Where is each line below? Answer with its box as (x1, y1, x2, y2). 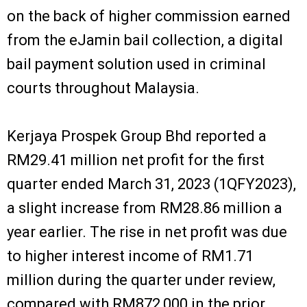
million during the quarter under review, (7, 271, 275, 288)
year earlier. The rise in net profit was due (7, 223, 287, 241)
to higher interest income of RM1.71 (7, 247, 254, 265)
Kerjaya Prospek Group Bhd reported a (7, 127, 267, 145)
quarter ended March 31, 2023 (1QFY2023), (7, 175, 296, 193)
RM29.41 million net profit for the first (7, 151, 265, 169)
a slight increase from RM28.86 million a (7, 199, 282, 217)
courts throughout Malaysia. (7, 79, 199, 97)
